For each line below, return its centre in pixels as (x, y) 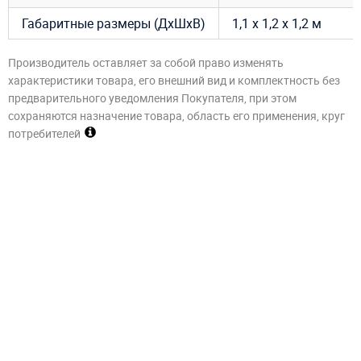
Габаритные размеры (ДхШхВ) (114, 24)
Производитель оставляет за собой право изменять (146, 62)
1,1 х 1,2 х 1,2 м (277, 24)
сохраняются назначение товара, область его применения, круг (176, 115)
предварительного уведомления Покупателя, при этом (152, 98)
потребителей (44, 133)
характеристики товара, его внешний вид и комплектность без (174, 80)
